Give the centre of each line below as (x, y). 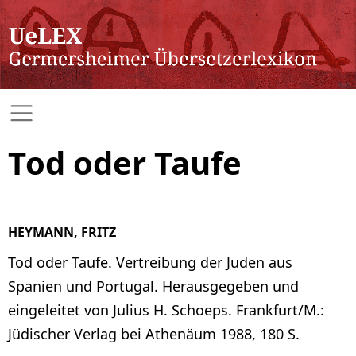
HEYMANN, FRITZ (62, 232)
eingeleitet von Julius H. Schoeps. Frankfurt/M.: (166, 310)
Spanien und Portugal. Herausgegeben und (153, 286)
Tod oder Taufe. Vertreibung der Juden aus (150, 262)
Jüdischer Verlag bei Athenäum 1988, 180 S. (154, 333)
